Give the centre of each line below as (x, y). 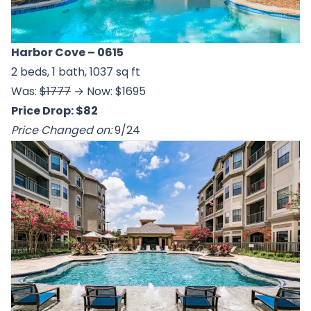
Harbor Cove (48, 52)
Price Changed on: (61, 130)
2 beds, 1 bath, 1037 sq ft (76, 72)
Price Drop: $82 (54, 110)
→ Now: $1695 (108, 91)
